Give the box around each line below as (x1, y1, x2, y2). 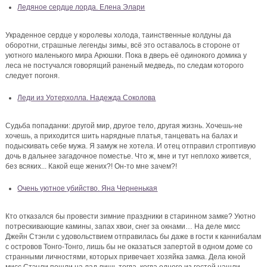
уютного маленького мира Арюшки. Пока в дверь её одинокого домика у (5, 51, 247, 60)
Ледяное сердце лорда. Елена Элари (17, 3, 145, 12)
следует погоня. (5, 72, 60, 80)
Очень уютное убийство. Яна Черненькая (17, 184, 158, 193)
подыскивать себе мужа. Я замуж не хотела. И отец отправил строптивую (5, 142, 256, 151)
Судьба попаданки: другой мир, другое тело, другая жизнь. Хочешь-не (5, 122, 243, 131)
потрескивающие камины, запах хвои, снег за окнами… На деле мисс (5, 222, 241, 231)
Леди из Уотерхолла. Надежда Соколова (17, 94, 156, 103)
